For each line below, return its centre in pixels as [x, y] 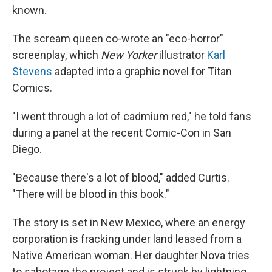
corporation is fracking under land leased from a [127, 239]
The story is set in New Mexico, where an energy [129, 222]
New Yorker [129, 55]
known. [29, 10]
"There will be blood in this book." [91, 194]
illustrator [182, 55]
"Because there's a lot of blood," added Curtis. [121, 177]
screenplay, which [56, 55]
